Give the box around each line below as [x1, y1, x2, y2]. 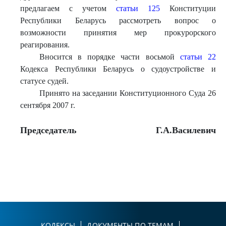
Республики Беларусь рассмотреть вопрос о [20, 16, 216, 25]
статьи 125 [116, 4, 160, 13]
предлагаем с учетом [20, 4, 116, 13]
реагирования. [20, 40, 70, 49]
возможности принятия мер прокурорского [20, 28, 216, 37]
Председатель [20, 125, 77, 135]
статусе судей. [20, 77, 69, 85]
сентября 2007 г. [20, 101, 75, 109]
